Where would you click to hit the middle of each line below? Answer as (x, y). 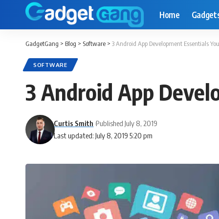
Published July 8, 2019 (127, 123)
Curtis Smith (74, 123)
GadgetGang (42, 44)
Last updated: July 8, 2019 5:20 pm (103, 135)
